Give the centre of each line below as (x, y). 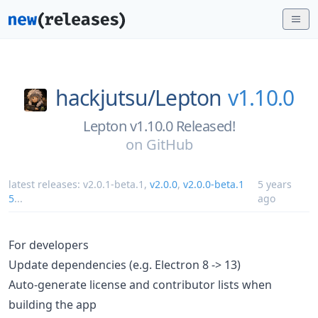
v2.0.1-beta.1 (114, 184)
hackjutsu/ (105, 98)
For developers (49, 245)
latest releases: (46, 184)
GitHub (169, 144)
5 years (274, 184)
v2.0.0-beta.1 (214, 184)
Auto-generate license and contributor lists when (140, 284)
